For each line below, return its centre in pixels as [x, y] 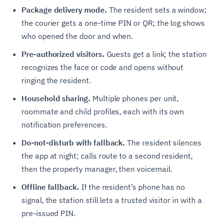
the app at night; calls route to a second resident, [107, 156]
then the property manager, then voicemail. [97, 169]
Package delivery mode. [64, 10]
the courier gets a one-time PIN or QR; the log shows [113, 23]
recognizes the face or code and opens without [103, 67]
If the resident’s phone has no [132, 187]
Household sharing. [56, 99]
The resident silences [163, 143]
